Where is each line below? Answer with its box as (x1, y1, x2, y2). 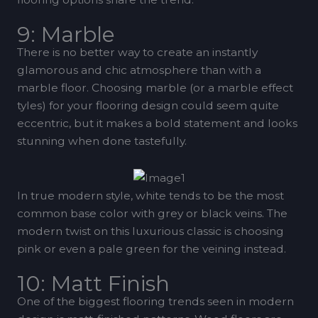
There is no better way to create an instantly (16, 45, 258, 60)
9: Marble (16, 21, 115, 48)
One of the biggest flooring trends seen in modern (16, 295, 294, 309)
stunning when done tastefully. (16, 134, 187, 148)
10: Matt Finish (16, 270, 170, 297)
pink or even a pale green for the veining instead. (16, 241, 286, 256)
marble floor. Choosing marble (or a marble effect (16, 81, 293, 95)
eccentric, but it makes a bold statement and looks (16, 116, 297, 131)
